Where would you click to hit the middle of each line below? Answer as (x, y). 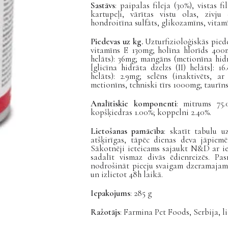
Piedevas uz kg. (117, 41)
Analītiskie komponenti (134, 104)
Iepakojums (110, 193)
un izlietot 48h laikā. (127, 174)
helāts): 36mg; (116, 59)
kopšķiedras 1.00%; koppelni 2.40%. (151, 112)
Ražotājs (105, 212)
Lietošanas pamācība (127, 131)
